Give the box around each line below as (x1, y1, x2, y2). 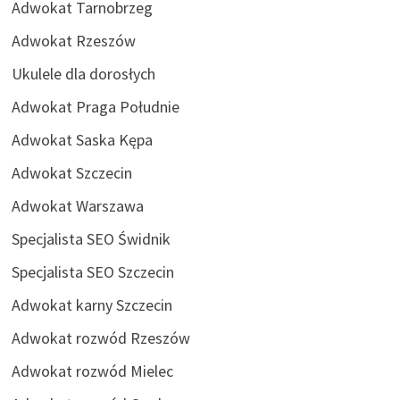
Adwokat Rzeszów (11, 30, 136, 52)
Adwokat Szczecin (11, 162, 132, 184)
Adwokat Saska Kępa (11, 129, 153, 151)
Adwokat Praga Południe (11, 96, 179, 118)
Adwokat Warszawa (11, 196, 144, 217)
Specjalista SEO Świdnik (11, 229, 171, 250)
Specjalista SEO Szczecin (11, 262, 174, 283)
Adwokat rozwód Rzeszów (11, 328, 190, 349)
